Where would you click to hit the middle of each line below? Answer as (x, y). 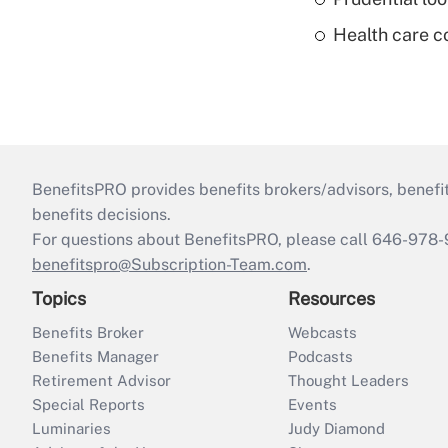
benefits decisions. (101, 214)
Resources (331, 298)
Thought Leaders (348, 380)
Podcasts (320, 356)
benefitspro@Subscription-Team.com (169, 264)
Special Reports (88, 404)
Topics (59, 298)
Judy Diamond (336, 428)
